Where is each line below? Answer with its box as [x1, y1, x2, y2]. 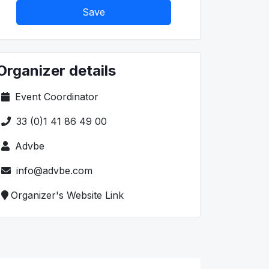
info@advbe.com [13, 164, 92, 177]
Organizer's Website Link [11, 189, 124, 201]
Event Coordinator [12, 90, 98, 103]
